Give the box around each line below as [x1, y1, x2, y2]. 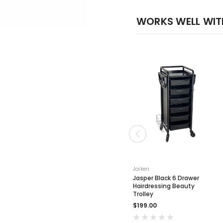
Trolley [133, 189, 153, 198]
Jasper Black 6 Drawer [133, 173, 199, 182]
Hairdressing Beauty [133, 181, 195, 190]
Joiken [133, 165, 150, 173]
